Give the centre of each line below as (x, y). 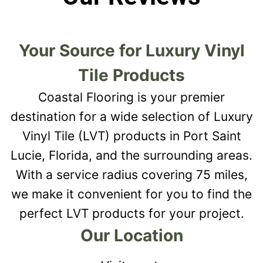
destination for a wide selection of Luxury (131, 116)
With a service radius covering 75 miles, (131, 174)
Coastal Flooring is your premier (131, 97)
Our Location (131, 235)
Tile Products (131, 75)
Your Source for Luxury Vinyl (131, 50)
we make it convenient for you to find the (131, 194)
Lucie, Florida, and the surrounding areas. (131, 155)
